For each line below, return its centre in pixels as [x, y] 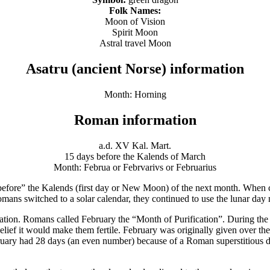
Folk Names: [135, 10]
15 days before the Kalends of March [135, 156]
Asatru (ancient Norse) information [135, 68]
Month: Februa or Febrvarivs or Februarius [135, 167]
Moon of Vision [135, 21]
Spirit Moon [135, 32]
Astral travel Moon [135, 43]
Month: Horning [135, 94]
